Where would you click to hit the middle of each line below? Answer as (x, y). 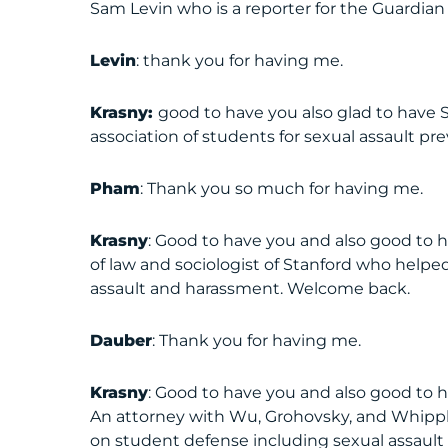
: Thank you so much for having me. (282, 188)
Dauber (121, 340)
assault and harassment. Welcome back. (250, 288)
